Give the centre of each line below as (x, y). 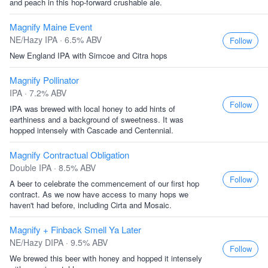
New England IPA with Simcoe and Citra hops (89, 55)
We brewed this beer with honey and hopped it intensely (106, 258)
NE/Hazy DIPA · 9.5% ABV (59, 242)
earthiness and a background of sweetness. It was (97, 119)
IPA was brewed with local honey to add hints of (92, 109)
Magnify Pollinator (44, 80)
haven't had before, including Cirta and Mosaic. (91, 205)
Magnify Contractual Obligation (69, 155)
